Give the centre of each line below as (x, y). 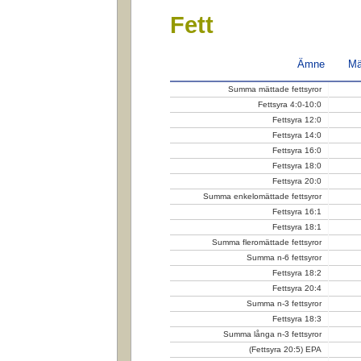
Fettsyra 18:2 (297, 272)
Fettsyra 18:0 (297, 165)
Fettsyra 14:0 (297, 135)
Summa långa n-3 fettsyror (272, 334)
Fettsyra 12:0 (297, 119)
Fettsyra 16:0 (297, 150)
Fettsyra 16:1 (297, 211)
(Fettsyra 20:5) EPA (285, 349)
